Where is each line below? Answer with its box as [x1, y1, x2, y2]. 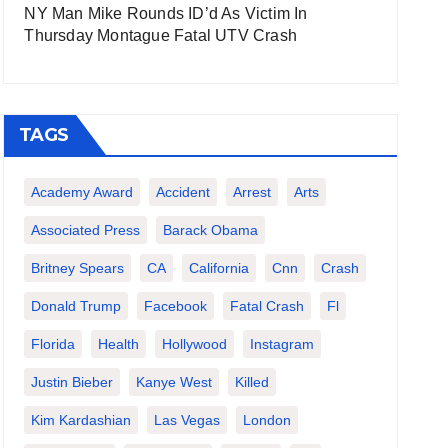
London [243, 412, 292, 428]
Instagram [250, 336, 315, 352]
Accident [156, 184, 211, 200]
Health [98, 336, 140, 352]
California [189, 260, 250, 276]
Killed [235, 374, 270, 390]
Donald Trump [31, 298, 122, 314]
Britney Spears [31, 260, 125, 276]
